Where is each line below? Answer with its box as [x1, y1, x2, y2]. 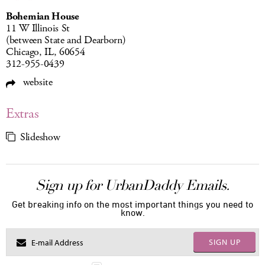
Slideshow [20, 130, 60, 145]
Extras [6, 104, 39, 124]
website [20, 75, 53, 90]
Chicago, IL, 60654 [6, 45, 85, 60]
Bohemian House [6, 9, 79, 24]
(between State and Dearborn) [6, 33, 126, 48]
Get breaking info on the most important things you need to [12, 199, 253, 210]
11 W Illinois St [6, 21, 70, 36]
